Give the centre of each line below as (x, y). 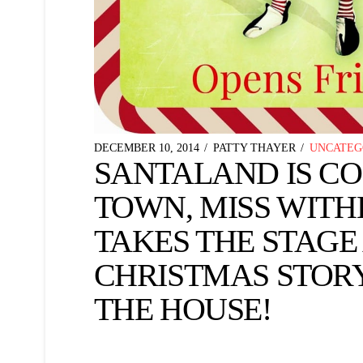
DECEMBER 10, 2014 (146, 148)
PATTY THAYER (254, 148)
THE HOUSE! (182, 310)
